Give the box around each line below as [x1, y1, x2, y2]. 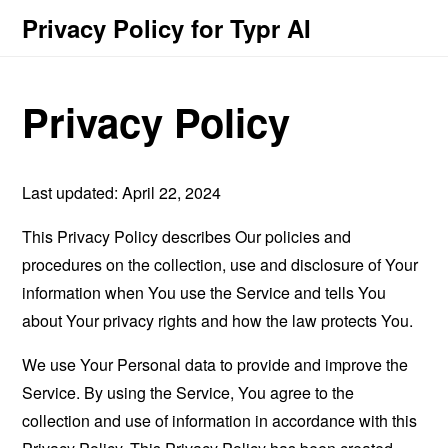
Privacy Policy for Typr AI [22, 11, 312, 45]
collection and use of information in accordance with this [22, 408, 418, 432]
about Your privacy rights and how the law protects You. [22, 308, 414, 332]
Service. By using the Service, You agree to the [22, 380, 355, 404]
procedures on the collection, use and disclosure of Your [22, 252, 419, 276]
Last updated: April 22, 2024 [22, 180, 222, 204]
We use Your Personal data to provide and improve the [22, 352, 409, 376]
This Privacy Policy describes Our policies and [22, 224, 352, 248]
